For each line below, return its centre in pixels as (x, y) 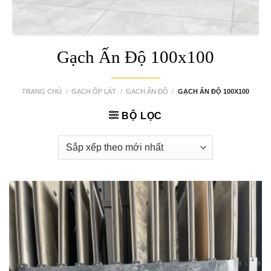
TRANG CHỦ (42, 91)
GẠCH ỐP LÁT (94, 91)
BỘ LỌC (142, 116)
